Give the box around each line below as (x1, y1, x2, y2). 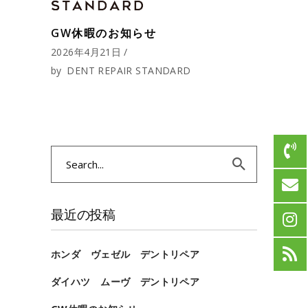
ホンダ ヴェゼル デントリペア (51, 247, 200, 261)
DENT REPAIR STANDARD (67, 63, 191, 77)
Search (51, 148, 83, 162)
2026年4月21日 (51, 45, 122, 58)
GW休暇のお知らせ (51, 25, 157, 41)
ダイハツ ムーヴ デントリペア (51, 274, 200, 288)
